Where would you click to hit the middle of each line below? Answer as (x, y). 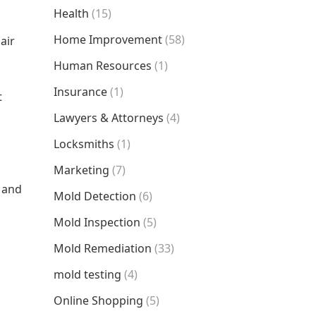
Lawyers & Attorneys (109, 118)
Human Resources (103, 66)
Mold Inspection (97, 222)
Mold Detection (95, 196)
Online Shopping (98, 300)
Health (71, 13)
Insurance (80, 92)
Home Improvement (108, 39)
